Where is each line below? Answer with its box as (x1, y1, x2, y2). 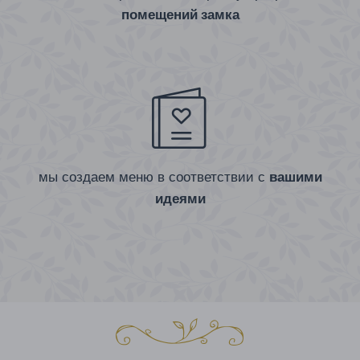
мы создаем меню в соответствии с (38, 167, 269, 186)
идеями (154, 189, 206, 208)
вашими (268, 167, 322, 186)
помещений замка (121, 5, 239, 24)
